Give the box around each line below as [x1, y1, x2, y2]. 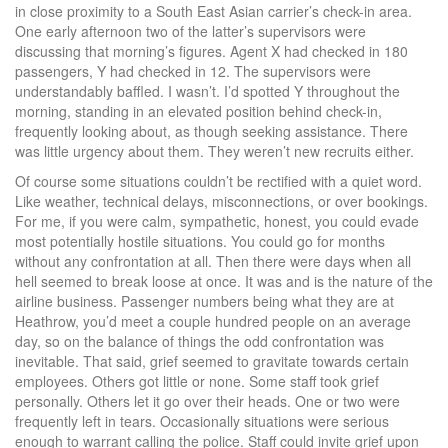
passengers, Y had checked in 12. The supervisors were [15, 61, 371, 82]
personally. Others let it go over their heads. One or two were [15, 391, 400, 412]
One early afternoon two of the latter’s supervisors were [15, 21, 366, 42]
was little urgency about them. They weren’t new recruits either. [15, 141, 414, 162]
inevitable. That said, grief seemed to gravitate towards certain [15, 351, 409, 372]
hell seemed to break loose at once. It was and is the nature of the [15, 271, 433, 292]
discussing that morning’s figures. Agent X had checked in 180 [15, 41, 408, 62]
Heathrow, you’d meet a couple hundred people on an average [15, 311, 411, 332]
